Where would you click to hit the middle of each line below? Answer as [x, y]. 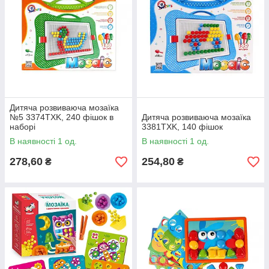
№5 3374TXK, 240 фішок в [62, 117]
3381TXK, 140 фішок [182, 127]
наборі [23, 127]
